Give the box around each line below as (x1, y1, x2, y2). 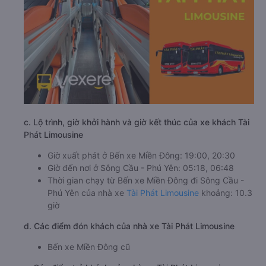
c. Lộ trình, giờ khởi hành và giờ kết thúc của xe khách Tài (24, 117, 249, 128)
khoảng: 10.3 (199, 188, 252, 198)
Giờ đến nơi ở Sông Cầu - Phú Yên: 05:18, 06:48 (47, 163, 234, 173)
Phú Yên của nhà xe (47, 188, 126, 198)
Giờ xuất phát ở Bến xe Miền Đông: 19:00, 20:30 (47, 150, 235, 161)
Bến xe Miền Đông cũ (47, 242, 130, 252)
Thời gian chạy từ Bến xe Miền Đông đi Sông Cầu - (47, 175, 244, 186)
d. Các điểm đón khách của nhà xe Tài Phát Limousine (24, 221, 235, 232)
